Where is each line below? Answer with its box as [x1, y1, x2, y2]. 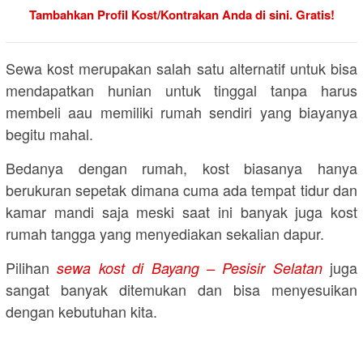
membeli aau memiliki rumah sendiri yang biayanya [6, 101, 357, 123]
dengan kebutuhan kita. [6, 301, 157, 322]
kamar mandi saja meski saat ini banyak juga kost [6, 201, 357, 223]
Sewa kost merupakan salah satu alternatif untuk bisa [6, 58, 357, 79]
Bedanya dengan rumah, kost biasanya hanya [6, 157, 357, 179]
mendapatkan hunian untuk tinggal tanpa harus [6, 79, 357, 101]
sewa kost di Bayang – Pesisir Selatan [57, 258, 322, 279]
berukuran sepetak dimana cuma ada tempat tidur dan [6, 179, 357, 201]
